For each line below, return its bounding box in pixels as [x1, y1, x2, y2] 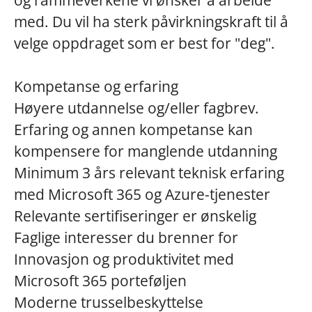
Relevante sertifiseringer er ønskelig [14, 206, 256, 226]
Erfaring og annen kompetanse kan [14, 120, 253, 139]
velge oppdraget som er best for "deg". [14, 33, 275, 53]
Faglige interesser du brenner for [14, 228, 238, 247]
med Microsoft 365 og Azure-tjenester [14, 185, 270, 204]
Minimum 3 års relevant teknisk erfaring [14, 163, 284, 182]
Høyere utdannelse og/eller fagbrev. [14, 98, 259, 118]
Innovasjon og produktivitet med [14, 249, 234, 269]
